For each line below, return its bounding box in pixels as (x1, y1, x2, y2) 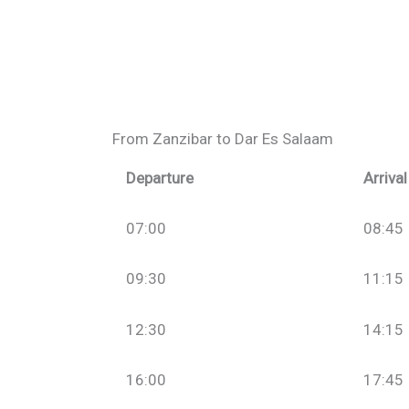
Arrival (362, 168, 407, 187)
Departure (126, 168, 194, 187)
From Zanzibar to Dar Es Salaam (112, 129, 333, 148)
